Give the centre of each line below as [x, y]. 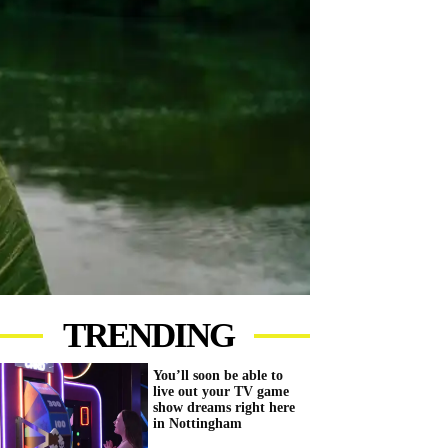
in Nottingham [197, 424]
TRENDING [148, 336]
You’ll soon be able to [218, 376]
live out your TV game [221, 392]
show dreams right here [224, 408]
